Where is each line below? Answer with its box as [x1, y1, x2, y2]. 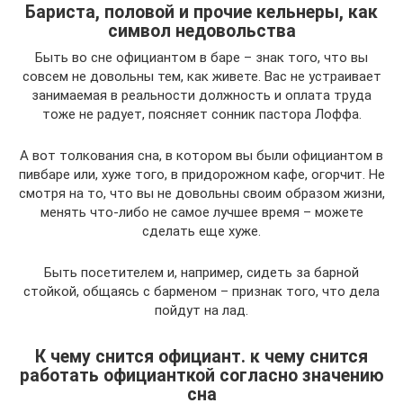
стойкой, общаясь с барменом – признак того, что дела [23, 283, 380, 300]
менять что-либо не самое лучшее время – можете [40, 204, 363, 221]
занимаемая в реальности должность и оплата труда [31, 87, 372, 104]
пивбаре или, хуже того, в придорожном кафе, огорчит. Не [18, 166, 385, 184]
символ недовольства [107, 20, 296, 41]
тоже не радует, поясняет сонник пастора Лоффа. [41, 106, 362, 123]
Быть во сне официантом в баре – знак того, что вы [35, 49, 368, 67]
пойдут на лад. [155, 302, 248, 319]
